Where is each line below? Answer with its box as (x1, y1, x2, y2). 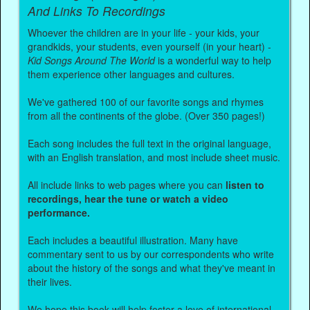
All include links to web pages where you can (28, 177, 226, 192)
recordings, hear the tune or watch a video (28, 191, 229, 206)
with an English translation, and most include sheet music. (28, 149, 281, 164)
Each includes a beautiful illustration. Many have (28, 232, 239, 247)
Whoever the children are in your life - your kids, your (28, 25, 260, 39)
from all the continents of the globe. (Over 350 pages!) (28, 108, 266, 122)
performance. (28, 205, 91, 219)
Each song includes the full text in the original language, (28, 136, 272, 150)
